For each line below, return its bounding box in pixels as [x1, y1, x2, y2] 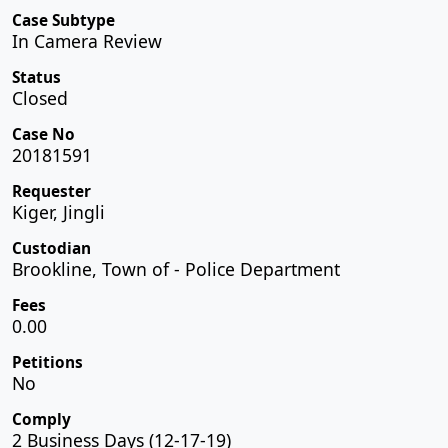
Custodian [12, 237, 91, 259]
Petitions [12, 351, 83, 373]
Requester [12, 180, 91, 202]
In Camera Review [12, 28, 162, 53]
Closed [12, 85, 68, 110]
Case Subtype [12, 9, 115, 31]
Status [12, 66, 61, 88]
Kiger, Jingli [12, 199, 105, 224]
